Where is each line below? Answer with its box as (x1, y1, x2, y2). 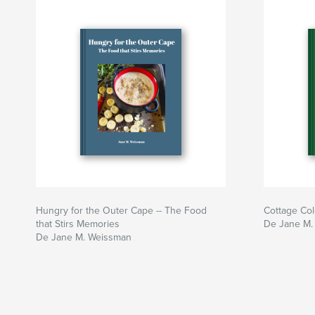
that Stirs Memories (36, 218, 120, 231)
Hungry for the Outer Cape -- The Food (36, 205, 207, 217)
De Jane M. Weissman (36, 231, 131, 244)
